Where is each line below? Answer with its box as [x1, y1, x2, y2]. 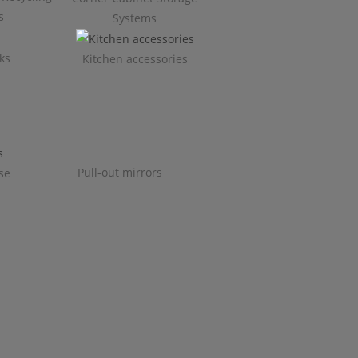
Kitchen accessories [82, 51, 188, 67]
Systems [113, 10, 157, 26]
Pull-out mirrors [78, 164, 162, 180]
